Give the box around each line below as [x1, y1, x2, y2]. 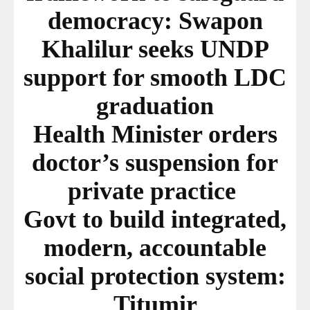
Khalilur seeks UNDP [41, 35, 269, 64]
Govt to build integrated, [24, 206, 286, 234]
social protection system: [24, 262, 286, 291]
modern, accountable [44, 234, 266, 262]
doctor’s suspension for [32, 149, 278, 177]
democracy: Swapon [47, 7, 263, 35]
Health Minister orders [33, 120, 277, 149]
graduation [96, 92, 214, 120]
